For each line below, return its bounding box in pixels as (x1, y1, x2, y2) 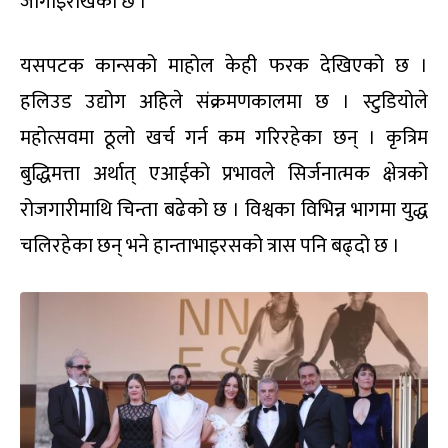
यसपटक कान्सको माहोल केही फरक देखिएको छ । (20, 49, 428, 84)
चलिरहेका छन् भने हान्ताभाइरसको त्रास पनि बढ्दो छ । (20, 229, 400, 264)
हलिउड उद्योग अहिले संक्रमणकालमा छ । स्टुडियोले (20, 85, 428, 120)
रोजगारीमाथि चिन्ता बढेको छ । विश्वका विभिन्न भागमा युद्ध (20, 193, 428, 228)
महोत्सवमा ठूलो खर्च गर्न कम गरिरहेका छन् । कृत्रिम (20, 121, 428, 156)
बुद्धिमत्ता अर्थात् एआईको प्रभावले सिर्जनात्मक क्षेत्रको (20, 157, 428, 192)
